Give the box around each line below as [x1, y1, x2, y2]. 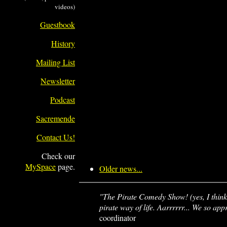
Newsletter [41, 75, 75, 86]
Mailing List [36, 57, 75, 67]
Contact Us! [36, 132, 75, 142]
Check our [42, 150, 75, 161]
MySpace [25, 161, 56, 172]
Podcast [50, 94, 75, 105]
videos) [55, 2, 75, 11]
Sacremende [36, 113, 75, 124]
